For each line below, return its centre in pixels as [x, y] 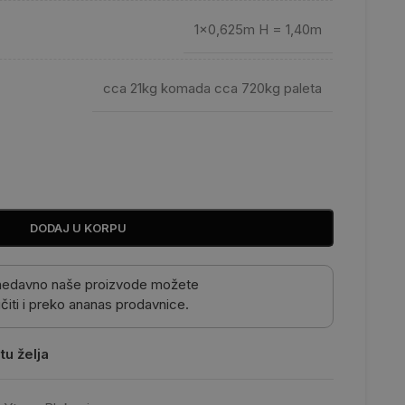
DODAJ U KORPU [78, 228]
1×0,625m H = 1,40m [258, 29]
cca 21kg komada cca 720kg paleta [212, 88]
